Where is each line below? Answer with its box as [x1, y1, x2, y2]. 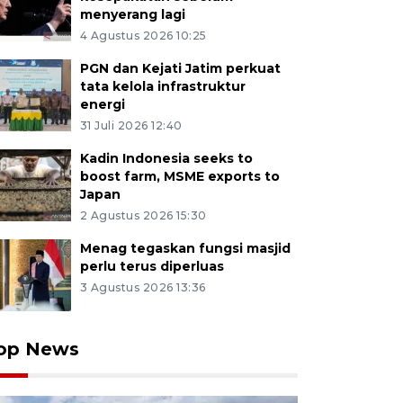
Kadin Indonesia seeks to [79, 150, 253, 166]
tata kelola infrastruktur [79, 78, 246, 94]
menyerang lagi [79, 6, 185, 22]
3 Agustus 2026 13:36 [79, 281, 206, 294]
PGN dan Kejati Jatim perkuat [79, 60, 281, 76]
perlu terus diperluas [79, 258, 224, 274]
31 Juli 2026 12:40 [79, 119, 183, 132]
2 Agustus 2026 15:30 [79, 209, 207, 222]
